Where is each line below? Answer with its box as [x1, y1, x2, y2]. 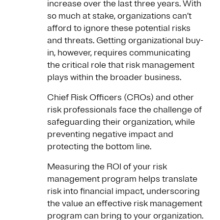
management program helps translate [47, 173, 197, 185]
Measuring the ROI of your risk [47, 161, 167, 172]
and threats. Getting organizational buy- [47, 35, 203, 46]
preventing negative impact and [47, 129, 173, 140]
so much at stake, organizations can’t [47, 10, 192, 22]
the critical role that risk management [47, 59, 194, 71]
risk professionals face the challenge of [47, 104, 202, 115]
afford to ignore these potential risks [47, 23, 191, 34]
